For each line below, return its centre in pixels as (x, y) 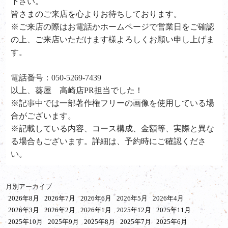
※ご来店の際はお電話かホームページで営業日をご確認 (113, 27)
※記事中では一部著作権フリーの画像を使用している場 (113, 103)
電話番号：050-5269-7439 (56, 78)
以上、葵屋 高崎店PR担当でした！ (77, 91)
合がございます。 (44, 116)
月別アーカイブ (29, 187)
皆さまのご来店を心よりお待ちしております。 (96, 14)
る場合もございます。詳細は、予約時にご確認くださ (109, 141)
